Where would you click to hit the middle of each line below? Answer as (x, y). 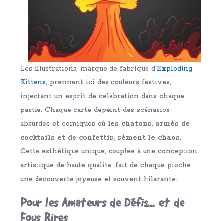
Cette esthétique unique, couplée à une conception (109, 151)
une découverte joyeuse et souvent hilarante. (99, 179)
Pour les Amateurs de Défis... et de (102, 204)
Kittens (33, 82)
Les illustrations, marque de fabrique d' (89, 69)
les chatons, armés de (147, 124)
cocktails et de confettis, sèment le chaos (100, 138)
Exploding (175, 69)
